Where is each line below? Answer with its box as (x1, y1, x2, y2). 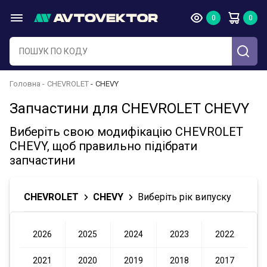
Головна (10, 79, 41, 88)
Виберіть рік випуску (138, 191, 231, 203)
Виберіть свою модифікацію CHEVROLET (10, 125, 243, 139)
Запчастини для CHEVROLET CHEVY (10, 100, 249, 117)
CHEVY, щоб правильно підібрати (10, 139, 197, 153)
